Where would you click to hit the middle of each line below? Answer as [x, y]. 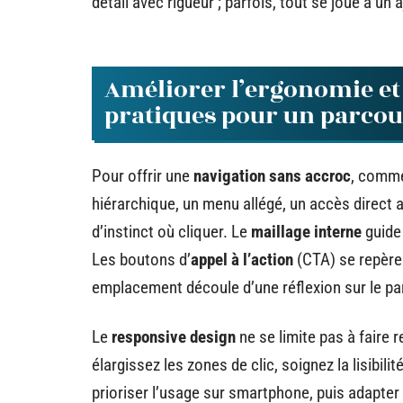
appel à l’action [242, 259]
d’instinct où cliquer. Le [171, 231]
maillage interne [306, 231]
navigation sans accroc [272, 175]
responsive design [174, 336]
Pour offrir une [143, 175]
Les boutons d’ [141, 259]
